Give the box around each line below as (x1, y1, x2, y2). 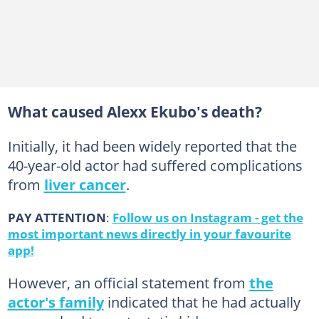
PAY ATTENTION (7, 208, 106, 226)
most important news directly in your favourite (7, 224, 291, 242)
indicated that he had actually (103, 291, 300, 312)
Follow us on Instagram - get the (112, 208, 303, 226)
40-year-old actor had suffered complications (7, 155, 303, 175)
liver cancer (43, 174, 126, 194)
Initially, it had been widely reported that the (7, 135, 297, 156)
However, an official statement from (7, 272, 249, 293)
